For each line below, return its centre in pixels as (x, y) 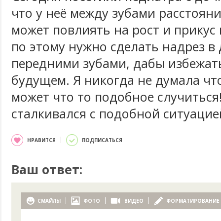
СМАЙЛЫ (49, 201)
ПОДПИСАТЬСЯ (102, 140)
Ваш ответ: (47, 169)
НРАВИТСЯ (41, 140)
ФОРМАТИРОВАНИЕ (193, 201)
